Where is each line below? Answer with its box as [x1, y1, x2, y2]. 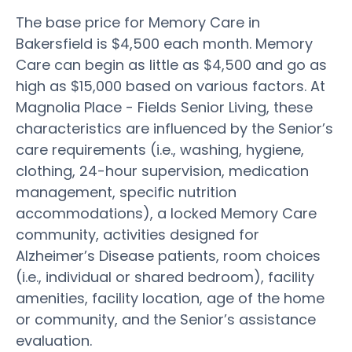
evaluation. [16, 330, 92, 350]
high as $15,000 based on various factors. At [16, 75, 325, 96]
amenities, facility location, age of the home [16, 288, 324, 308]
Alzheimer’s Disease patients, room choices [16, 245, 321, 266]
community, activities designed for [16, 224, 259, 244]
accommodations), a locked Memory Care [16, 203, 317, 223]
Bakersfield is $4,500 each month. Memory [16, 33, 313, 53]
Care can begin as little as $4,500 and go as [16, 54, 327, 75]
